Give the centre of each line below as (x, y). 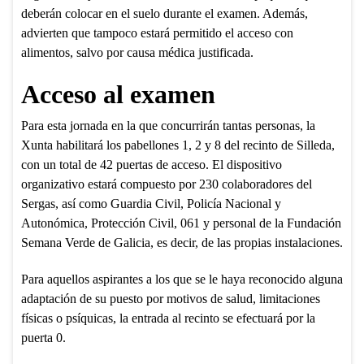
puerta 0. (43, 338)
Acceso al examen (118, 95)
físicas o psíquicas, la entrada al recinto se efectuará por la (168, 318)
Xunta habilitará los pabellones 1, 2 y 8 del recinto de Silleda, (178, 145)
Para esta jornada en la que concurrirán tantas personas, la (168, 126)
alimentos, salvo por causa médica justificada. (137, 52)
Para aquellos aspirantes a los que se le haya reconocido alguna (182, 279)
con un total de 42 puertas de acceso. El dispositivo (151, 165)
